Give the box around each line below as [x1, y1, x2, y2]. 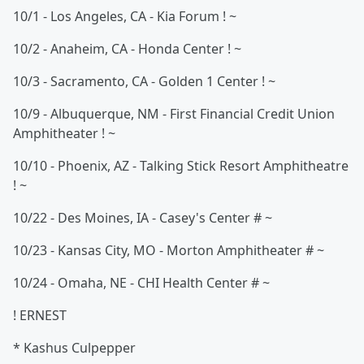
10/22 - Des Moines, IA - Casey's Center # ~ [13, 209, 275, 227]
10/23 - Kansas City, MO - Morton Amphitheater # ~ [13, 241, 327, 260]
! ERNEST [13, 306, 70, 325]
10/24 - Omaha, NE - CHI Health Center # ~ [13, 274, 273, 292]
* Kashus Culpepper [13, 339, 136, 357]
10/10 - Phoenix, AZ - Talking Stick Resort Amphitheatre [13, 157, 349, 175]
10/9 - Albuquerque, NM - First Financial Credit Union [13, 105, 335, 123]
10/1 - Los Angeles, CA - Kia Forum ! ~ [13, 7, 236, 26]
